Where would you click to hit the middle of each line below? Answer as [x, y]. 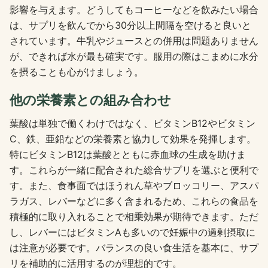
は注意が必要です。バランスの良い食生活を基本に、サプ [134, 248]
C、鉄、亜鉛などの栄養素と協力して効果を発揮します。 [133, 139]
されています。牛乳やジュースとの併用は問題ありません [134, 40]
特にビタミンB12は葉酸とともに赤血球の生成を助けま [128, 155]
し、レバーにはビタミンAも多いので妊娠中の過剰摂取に [133, 232]
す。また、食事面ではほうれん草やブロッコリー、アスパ [134, 186]
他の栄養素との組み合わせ [90, 99]
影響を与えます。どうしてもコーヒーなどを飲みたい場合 [134, 9]
